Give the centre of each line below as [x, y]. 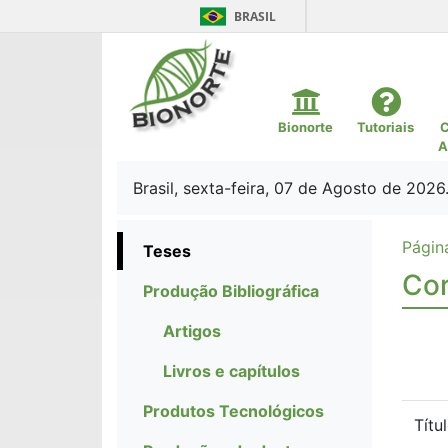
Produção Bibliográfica [231, 291]
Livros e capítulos [231, 371]
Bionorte [305, 127]
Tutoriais [385, 127]
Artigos [192, 331]
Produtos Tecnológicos [233, 411]
